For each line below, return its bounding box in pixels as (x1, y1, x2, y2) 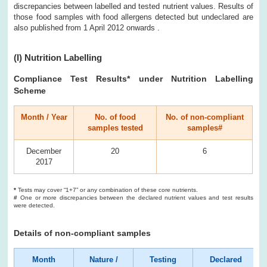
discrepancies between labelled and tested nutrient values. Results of (14, 1, 253, 11)
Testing (150, 254, 177, 264)
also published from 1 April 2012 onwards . (14, 23, 160, 32)
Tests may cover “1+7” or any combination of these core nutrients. (16, 186, 198, 193)
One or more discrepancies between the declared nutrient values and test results (17, 194, 253, 201)
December (26, 146, 62, 156)
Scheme (14, 85, 46, 95)
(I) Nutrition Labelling (14, 52, 103, 63)
